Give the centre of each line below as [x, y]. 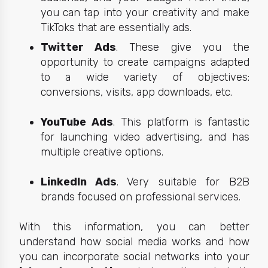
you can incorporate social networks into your [134, 257]
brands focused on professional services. [140, 197]
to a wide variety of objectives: [145, 77]
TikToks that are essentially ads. [116, 27]
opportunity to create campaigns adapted [145, 62]
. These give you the [182, 47]
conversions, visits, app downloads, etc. [136, 92]
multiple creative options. [102, 152]
